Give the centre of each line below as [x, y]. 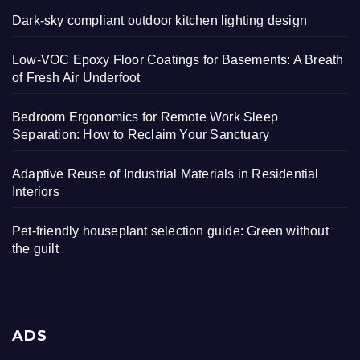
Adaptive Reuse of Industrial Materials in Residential [166, 174]
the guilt [35, 248]
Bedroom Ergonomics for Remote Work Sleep [145, 117]
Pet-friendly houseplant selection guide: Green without [170, 231]
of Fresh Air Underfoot [76, 77]
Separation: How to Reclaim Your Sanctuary [141, 134]
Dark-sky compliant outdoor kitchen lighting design [160, 20]
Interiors [36, 191]
